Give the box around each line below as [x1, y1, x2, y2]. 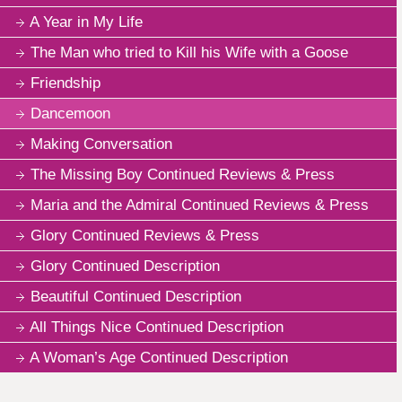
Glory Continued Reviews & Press [31, 227, 259, 244]
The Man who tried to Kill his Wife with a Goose [31, 44, 348, 61]
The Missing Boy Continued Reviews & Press [31, 166, 335, 183]
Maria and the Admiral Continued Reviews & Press [31, 197, 369, 214]
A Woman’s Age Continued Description [30, 349, 288, 366]
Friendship [31, 74, 100, 92]
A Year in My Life [30, 13, 143, 31]
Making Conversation [31, 135, 172, 153]
